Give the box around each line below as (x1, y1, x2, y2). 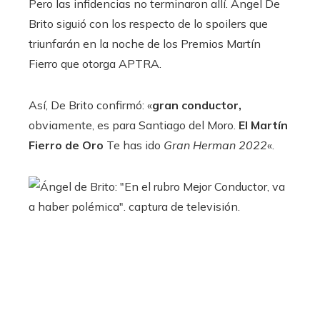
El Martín (239, 117, 288, 132)
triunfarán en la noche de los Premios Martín (29, 36, 261, 51)
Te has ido (106, 137, 164, 152)
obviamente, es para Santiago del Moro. (29, 117, 239, 132)
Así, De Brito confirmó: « (29, 97, 152, 112)
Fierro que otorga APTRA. (29, 56, 161, 71)
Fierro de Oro (29, 137, 106, 152)
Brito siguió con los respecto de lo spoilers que (29, 16, 268, 31)
